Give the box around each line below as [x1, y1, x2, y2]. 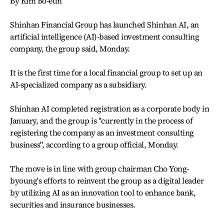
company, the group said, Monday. [10, 43, 130, 54]
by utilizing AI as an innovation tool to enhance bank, [10, 187, 196, 198]
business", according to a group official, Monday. [10, 139, 178, 150]
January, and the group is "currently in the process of [10, 115, 193, 126]
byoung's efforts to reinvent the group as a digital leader [10, 175, 204, 186]
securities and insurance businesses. [10, 199, 135, 210]
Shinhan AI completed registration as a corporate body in [10, 103, 209, 114]
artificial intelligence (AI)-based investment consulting [10, 31, 199, 42]
